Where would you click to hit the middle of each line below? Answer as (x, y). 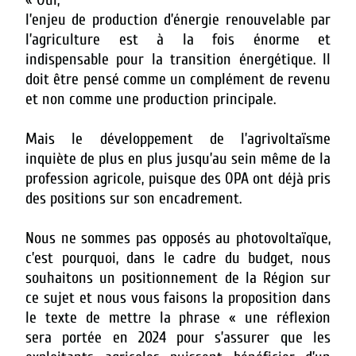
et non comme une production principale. (151, 99)
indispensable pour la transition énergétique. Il (178, 59)
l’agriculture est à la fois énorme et (178, 39)
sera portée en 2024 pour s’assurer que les (178, 337)
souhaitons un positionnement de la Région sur (178, 277)
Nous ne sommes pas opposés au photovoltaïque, (178, 238)
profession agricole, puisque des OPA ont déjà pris (178, 178)
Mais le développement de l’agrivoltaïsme (178, 138)
